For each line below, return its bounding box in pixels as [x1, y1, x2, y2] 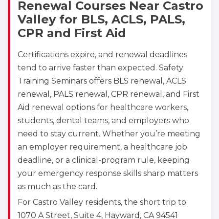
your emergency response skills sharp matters [18, 169, 198, 178]
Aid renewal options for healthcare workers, [18, 103, 188, 112]
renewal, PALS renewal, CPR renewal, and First [18, 89, 199, 99]
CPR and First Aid [18, 26, 126, 41]
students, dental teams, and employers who [18, 116, 189, 126]
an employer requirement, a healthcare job [18, 142, 187, 152]
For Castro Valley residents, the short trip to [18, 197, 186, 207]
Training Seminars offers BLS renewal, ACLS [18, 76, 186, 86]
